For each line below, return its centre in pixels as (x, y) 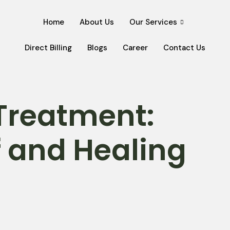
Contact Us (184, 48)
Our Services (154, 22)
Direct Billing (48, 48)
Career (135, 48)
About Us (97, 22)
